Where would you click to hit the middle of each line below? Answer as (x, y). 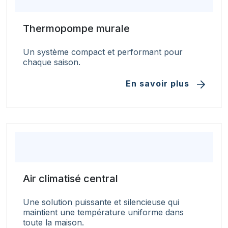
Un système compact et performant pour (103, 52)
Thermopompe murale (76, 29)
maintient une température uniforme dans (103, 212)
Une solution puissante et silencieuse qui (101, 202)
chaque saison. (52, 62)
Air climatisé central (70, 178)
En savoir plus (159, 84)
